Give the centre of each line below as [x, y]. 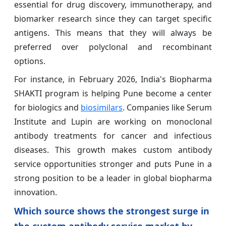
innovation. [36, 192]
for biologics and [47, 107]
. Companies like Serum [167, 107]
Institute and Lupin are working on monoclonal [113, 121]
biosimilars [102, 107]
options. [30, 61]
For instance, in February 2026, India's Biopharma [113, 79]
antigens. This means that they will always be [113, 33]
